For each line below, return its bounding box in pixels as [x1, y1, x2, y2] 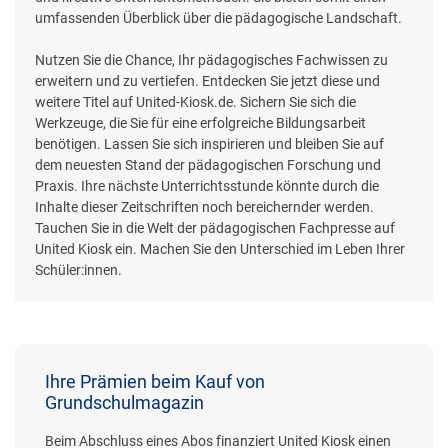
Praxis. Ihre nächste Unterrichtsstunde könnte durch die [35, 177, 379, 194]
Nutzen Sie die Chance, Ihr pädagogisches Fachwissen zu [35, 51, 388, 68]
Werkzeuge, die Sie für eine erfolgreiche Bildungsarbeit [35, 114, 366, 131]
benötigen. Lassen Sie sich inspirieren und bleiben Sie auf [35, 135, 384, 152]
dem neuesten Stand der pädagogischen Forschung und [35, 156, 381, 173]
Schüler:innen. [35, 261, 122, 278]
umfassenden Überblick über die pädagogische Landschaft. [35, 9, 402, 26]
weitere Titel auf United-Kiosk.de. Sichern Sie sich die [35, 93, 356, 110]
